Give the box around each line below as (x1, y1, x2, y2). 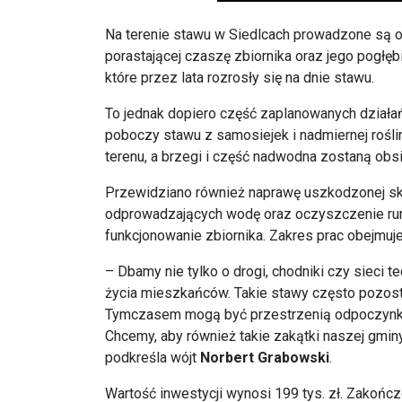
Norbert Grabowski (200, 349, 329, 367)
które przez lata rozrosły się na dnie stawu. (105, 69, 374, 87)
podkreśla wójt (105, 349, 200, 367)
